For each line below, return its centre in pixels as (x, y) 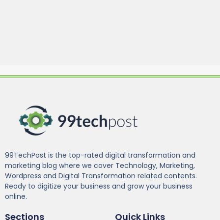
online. (16, 197)
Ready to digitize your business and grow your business (99, 186)
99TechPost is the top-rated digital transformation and (100, 155)
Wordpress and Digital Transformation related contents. (101, 176)
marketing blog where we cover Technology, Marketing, (100, 166)
